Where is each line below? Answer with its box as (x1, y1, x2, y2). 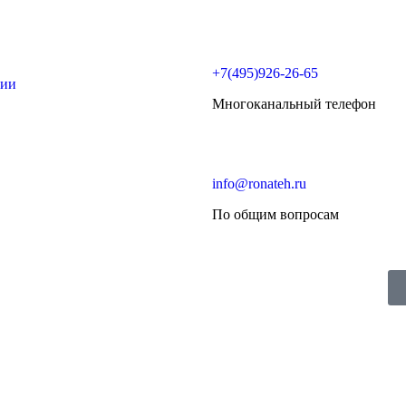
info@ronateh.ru (212, 176, 306, 191)
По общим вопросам (212, 207, 339, 222)
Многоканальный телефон (212, 96, 376, 111)
